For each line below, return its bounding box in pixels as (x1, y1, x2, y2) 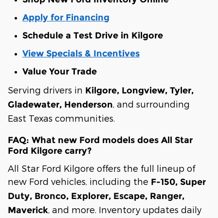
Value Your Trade (22, 66, 97, 77)
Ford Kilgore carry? (8, 145, 91, 157)
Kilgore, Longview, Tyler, (85, 85, 194, 96)
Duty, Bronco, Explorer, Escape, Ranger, (8, 190, 184, 201)
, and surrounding (113, 99, 190, 109)
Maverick (8, 204, 48, 216)
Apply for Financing (22, 12, 109, 23)
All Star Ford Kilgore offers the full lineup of (8, 163, 195, 173)
